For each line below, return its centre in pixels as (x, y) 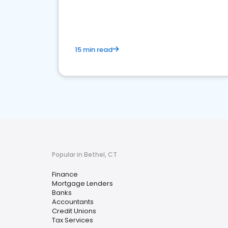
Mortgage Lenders (82, 183)
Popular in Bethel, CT (84, 154)
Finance (65, 174)
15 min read (94, 50)
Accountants (73, 202)
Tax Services (73, 220)
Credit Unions (74, 211)
